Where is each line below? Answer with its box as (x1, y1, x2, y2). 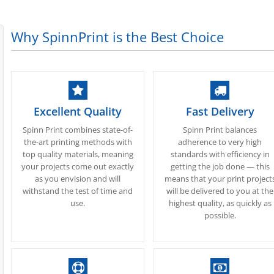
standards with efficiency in (170, 149, 270, 160)
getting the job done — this (170, 161, 270, 172)
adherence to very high (178, 136, 262, 147)
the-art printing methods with (23, 136, 132, 147)
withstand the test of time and (23, 185, 133, 196)
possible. (204, 210, 236, 221)
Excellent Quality (34, 104, 122, 119)
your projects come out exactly (21, 161, 135, 172)
